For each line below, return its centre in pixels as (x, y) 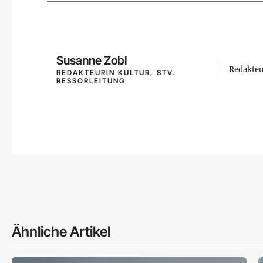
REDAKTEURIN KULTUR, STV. (116, 73)
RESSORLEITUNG (91, 81)
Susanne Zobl (92, 60)
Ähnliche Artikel (61, 232)
